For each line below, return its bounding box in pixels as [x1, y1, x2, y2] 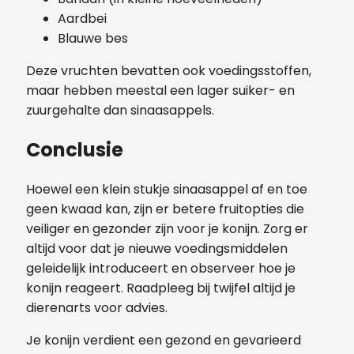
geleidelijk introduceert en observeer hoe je [26, 258, 296, 277]
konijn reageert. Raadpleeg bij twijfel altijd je [26, 278, 296, 297]
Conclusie [26, 136, 123, 163]
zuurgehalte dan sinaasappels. [26, 100, 214, 119]
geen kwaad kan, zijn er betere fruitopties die [26, 199, 304, 218]
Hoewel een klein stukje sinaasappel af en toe [26, 179, 307, 198]
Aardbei [58, 9, 107, 28]
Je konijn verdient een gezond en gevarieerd [26, 330, 301, 349]
